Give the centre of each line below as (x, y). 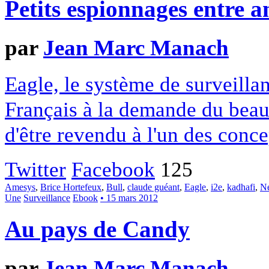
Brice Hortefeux (71, 187)
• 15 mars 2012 (129, 198)
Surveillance (47, 198)
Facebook (113, 170)
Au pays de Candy (97, 230)
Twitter (35, 170)
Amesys (20, 187)
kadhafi (241, 187)
